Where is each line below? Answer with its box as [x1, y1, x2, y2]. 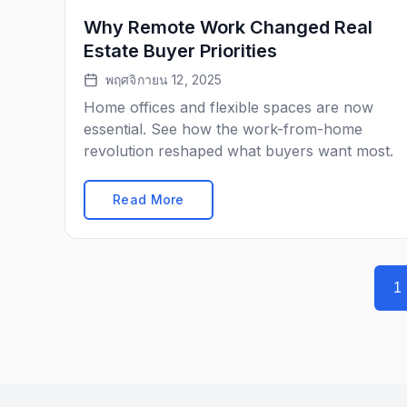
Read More [113, 192, 184, 207]
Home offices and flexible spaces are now [84, 98, 373, 116]
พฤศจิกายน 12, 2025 [105, 72, 223, 87]
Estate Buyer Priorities [84, 40, 277, 62]
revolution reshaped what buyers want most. [84, 142, 393, 160]
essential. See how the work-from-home [84, 120, 362, 138]
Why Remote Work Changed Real [84, 16, 372, 38]
